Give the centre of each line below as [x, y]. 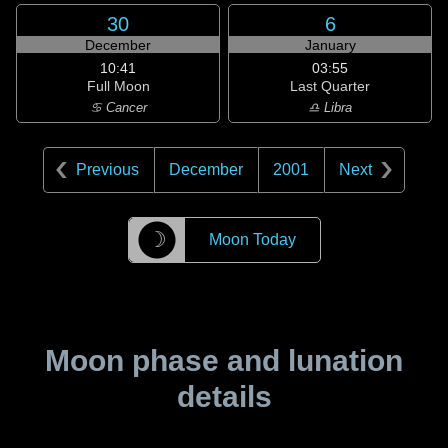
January [330, 45]
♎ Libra [330, 107]
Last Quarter [330, 86]
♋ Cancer [118, 107]
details [224, 396]
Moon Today [252, 239]
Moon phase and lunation [224, 360]
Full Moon [118, 86]
